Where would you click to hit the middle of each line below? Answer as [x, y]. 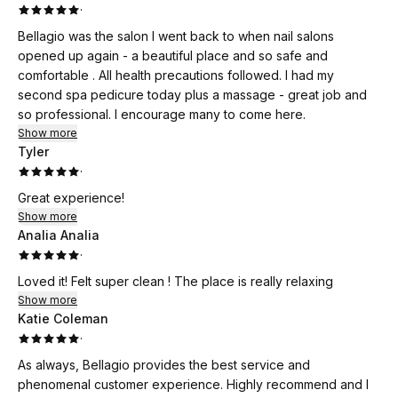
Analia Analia [59, 235]
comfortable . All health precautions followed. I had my [151, 75]
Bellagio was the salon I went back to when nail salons [176, 36]
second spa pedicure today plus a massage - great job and [192, 95]
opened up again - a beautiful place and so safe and [173, 56]
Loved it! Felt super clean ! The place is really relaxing [175, 281]
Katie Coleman [63, 318]
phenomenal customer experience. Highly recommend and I [122, 384]
